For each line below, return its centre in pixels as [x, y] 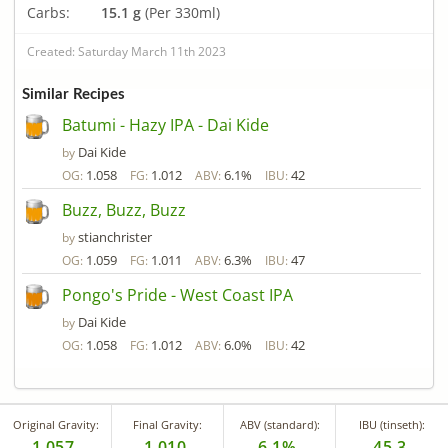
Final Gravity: [167, 425]
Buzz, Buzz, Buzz [124, 210]
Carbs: [48, 12]
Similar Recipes [73, 95]
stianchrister [115, 237]
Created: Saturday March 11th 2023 [126, 51]
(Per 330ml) [180, 12]
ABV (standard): [279, 425]
